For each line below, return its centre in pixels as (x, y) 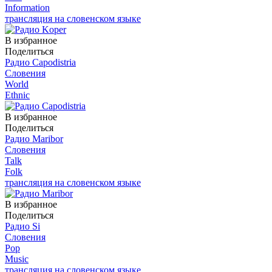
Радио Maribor (34, 138)
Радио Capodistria (40, 62)
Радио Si (22, 226)
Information (27, 7)
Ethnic (17, 95)
